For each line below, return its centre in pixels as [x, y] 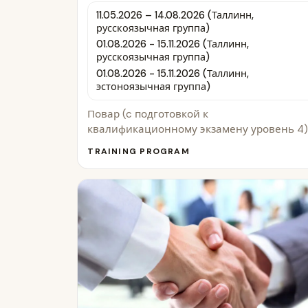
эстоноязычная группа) [153, 86]
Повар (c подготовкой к [148, 114]
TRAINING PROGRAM [139, 152]
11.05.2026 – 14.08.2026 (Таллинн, [175, 15]
